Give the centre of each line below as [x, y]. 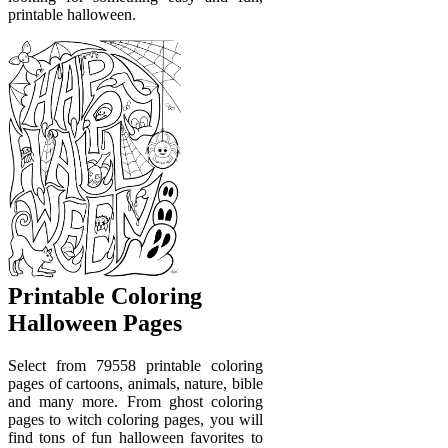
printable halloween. [72, 14]
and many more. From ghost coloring [135, 402]
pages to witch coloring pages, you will [135, 420]
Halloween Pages [95, 323]
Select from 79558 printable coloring [135, 366]
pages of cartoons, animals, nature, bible [135, 384]
